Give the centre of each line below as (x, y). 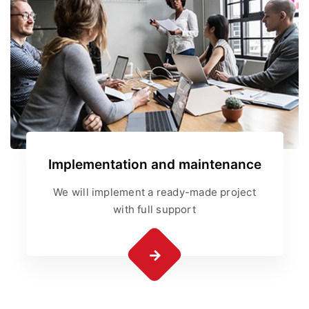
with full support (154, 210)
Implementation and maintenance (154, 165)
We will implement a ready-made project (154, 192)
